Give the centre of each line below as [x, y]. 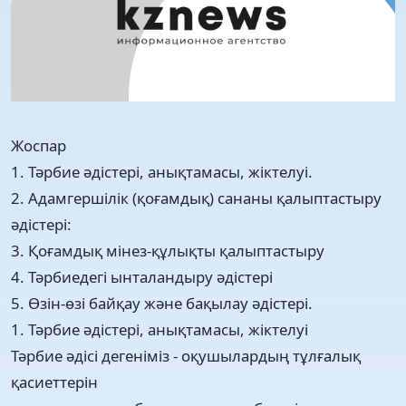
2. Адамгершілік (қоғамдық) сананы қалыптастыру [196, 198]
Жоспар [39, 145]
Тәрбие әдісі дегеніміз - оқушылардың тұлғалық [186, 355]
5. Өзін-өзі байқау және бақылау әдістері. [162, 303]
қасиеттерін [54, 382]
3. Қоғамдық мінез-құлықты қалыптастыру [168, 250]
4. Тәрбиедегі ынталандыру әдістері [142, 276]
